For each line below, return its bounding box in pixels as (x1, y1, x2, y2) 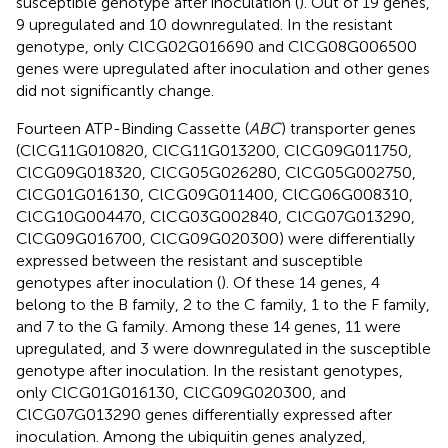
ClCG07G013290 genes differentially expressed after (16, 404, 392, 424)
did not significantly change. (16, 80, 214, 100)
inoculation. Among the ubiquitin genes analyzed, (16, 426, 366, 446)
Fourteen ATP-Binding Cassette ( (16, 118, 249, 138)
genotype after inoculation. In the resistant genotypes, (16, 360, 403, 380)
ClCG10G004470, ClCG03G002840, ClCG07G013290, (16, 206, 415, 226)
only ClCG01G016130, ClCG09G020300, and (16, 382, 346, 402)
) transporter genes (281, 118, 416, 138)
